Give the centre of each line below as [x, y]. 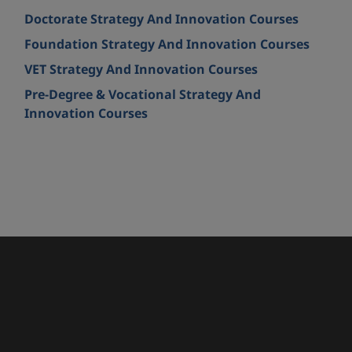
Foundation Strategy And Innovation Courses [167, 45]
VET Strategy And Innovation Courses [141, 70]
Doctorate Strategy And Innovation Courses [162, 20]
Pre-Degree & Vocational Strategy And [143, 95]
